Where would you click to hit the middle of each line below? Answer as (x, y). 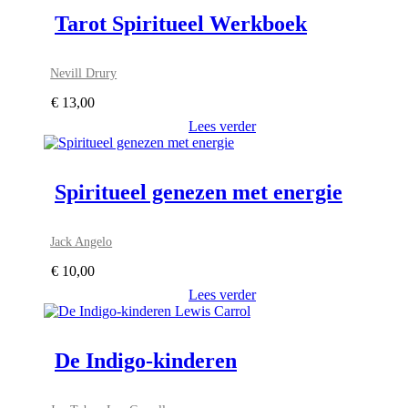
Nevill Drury (84, 72)
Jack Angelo (82, 241)
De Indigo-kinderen (146, 360)
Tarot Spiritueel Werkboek (181, 23)
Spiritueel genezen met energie (199, 192)
